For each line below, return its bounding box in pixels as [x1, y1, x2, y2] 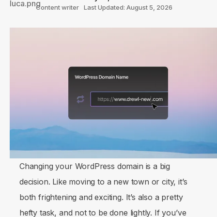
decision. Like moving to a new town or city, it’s [19, 176, 187, 186]
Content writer [36, 3, 79, 11]
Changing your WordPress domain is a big [19, 161, 170, 171]
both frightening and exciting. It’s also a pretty [19, 192, 183, 202]
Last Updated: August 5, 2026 [84, 3, 172, 11]
